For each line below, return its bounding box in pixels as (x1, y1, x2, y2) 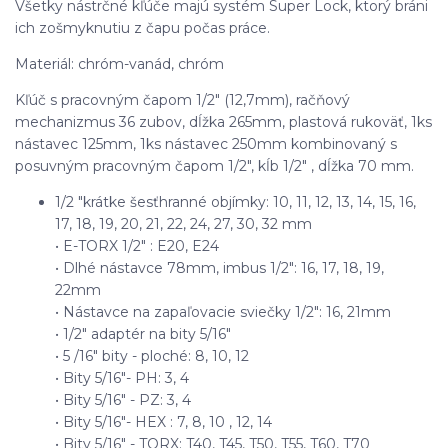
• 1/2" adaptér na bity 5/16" (55, 324, 231, 343)
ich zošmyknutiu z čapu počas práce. (15, 18, 270, 37)
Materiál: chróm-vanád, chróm (15, 54, 224, 73)
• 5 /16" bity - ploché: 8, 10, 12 (55, 346, 249, 365)
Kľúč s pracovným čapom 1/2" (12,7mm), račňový (15, 90, 350, 109)
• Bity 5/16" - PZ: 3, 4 (55, 390, 191, 409)
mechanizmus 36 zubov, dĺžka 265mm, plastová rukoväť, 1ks (15, 112, 432, 131)
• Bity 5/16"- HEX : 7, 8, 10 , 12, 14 (55, 412, 272, 431)
